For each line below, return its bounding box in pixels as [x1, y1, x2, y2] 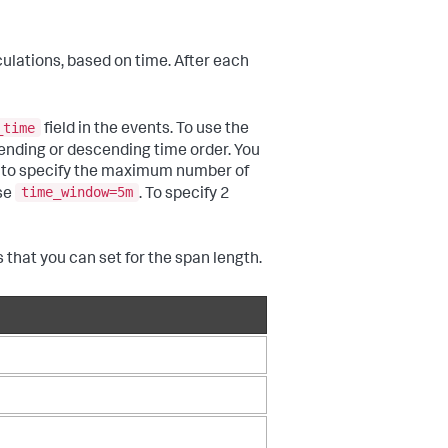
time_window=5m [21, 184, 133, 201]
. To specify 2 [139, 186, 230, 203]
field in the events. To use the [41, 121, 249, 138]
